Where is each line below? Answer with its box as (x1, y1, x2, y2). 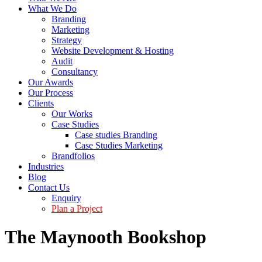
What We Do (28, 4, 77, 13)
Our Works (51, 109, 92, 119)
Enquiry (51, 193, 81, 203)
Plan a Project (51, 204, 102, 213)
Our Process (28, 88, 73, 98)
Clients (28, 98, 54, 108)
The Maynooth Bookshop (5, 226, 206, 248)
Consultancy (51, 67, 98, 77)
